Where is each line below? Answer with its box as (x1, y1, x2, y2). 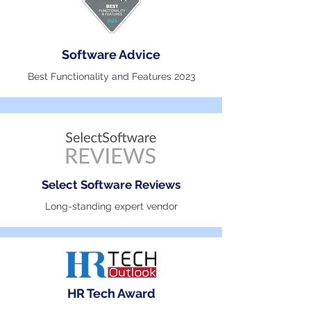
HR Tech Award (67, 286, 155, 301)
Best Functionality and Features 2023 (27, 71, 195, 82)
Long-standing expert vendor (44, 201, 178, 212)
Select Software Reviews (42, 178, 180, 192)
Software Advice (62, 47, 160, 62)
